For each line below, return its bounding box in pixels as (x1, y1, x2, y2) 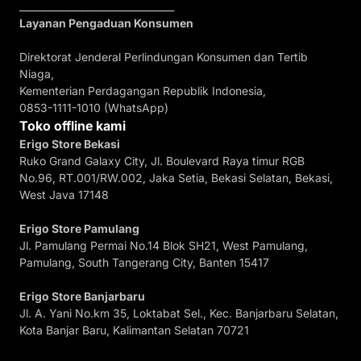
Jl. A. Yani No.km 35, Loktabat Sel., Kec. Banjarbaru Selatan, (19, 306, 338, 321)
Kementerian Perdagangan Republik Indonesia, (19, 84, 266, 98)
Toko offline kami (19, 118, 126, 135)
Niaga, (19, 67, 54, 81)
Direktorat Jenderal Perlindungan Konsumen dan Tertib (19, 50, 308, 64)
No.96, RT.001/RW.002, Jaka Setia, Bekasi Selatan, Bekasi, (19, 171, 333, 185)
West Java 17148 (19, 188, 109, 202)
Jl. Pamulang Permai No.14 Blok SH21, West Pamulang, (19, 239, 308, 253)
